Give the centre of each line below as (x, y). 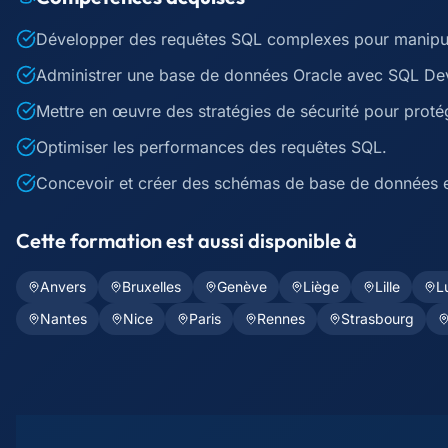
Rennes (281, 318)
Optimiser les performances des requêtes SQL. (211, 147)
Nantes (63, 318)
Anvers (63, 286)
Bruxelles (151, 286)
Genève (242, 286)
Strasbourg (377, 318)
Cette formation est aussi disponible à (186, 240)
